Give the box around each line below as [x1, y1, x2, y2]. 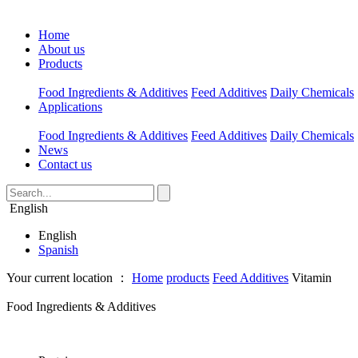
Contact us [38, 157, 92, 171]
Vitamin [292, 271, 332, 284]
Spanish [38, 243, 78, 257]
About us [38, 42, 85, 56]
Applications [38, 100, 102, 113]
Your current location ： [6, 271, 129, 284]
